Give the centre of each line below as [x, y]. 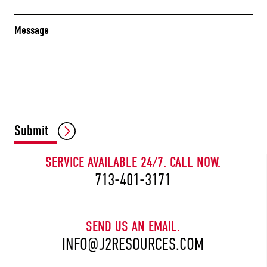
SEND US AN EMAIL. [133, 226]
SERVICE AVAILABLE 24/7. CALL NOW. [133, 162]
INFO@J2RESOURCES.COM [133, 244]
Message [32, 30]
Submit [31, 131]
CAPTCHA [32, 122]
